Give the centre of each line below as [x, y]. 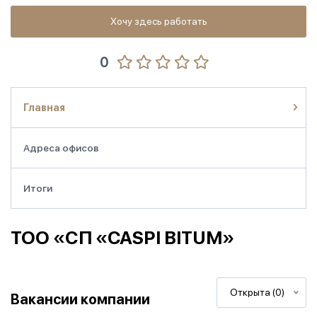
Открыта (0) [257, 292]
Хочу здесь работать [158, 21]
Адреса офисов [61, 148]
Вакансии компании [80, 299]
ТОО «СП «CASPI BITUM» [122, 237]
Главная [44, 108]
